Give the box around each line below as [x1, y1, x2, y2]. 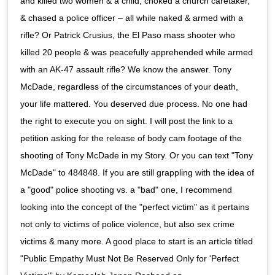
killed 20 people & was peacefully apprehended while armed [20, 47, 253, 58]
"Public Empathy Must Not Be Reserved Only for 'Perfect [20, 254, 239, 264]
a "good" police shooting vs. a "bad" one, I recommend [20, 185, 232, 195]
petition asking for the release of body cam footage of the [20, 133, 242, 144]
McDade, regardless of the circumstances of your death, [20, 82, 238, 92]
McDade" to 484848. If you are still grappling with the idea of [20, 168, 254, 178]
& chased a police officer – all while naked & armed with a [20, 13, 243, 23]
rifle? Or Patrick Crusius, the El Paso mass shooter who [20, 30, 235, 41]
